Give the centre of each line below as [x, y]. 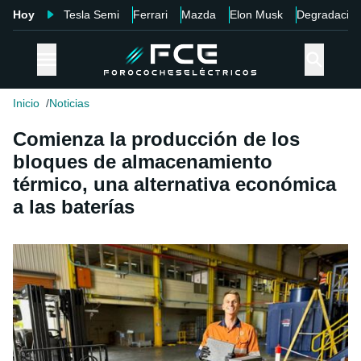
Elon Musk [256, 15]
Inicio [26, 104]
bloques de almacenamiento [143, 162]
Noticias [69, 104]
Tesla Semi [91, 15]
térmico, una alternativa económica [174, 185]
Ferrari [150, 15]
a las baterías [74, 207]
